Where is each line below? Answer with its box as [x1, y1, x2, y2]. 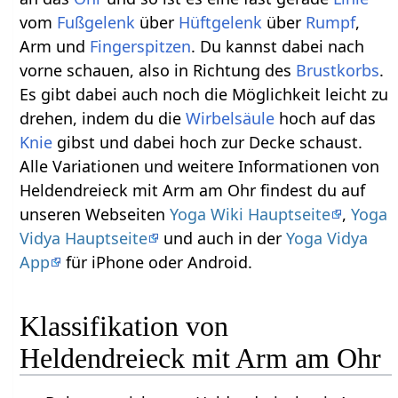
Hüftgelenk [179, 11, 263, 33]
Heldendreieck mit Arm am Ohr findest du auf [20, 179, 366, 201]
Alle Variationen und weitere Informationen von [20, 155, 380, 177]
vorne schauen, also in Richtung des [20, 59, 297, 81]
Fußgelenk [57, 11, 136, 33]
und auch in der [159, 227, 287, 249]
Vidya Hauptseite [20, 227, 148, 249]
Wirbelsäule [186, 107, 275, 129]
